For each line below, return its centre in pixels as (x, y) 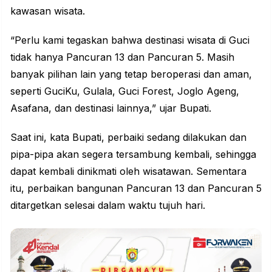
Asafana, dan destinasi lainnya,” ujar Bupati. (111, 108)
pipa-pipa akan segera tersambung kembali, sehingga (133, 155)
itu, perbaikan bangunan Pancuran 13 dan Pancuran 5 (136, 189)
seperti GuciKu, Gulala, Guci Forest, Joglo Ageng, (125, 91)
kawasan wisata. (48, 11)
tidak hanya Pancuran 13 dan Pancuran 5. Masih (122, 57)
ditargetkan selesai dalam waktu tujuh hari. (108, 206)
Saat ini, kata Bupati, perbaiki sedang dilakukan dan (128, 138)
